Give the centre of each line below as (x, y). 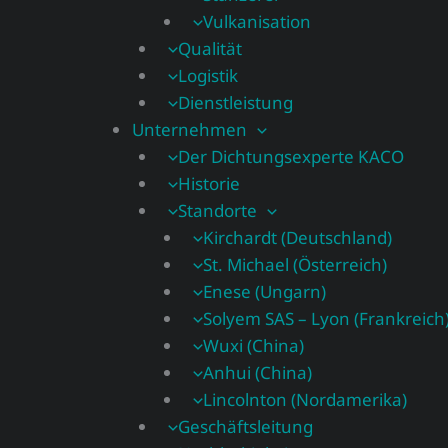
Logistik (207, 75)
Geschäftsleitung (245, 426)
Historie (208, 183)
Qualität (209, 48)
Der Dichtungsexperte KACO (290, 156)
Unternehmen (189, 129)
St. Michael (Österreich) (295, 264)
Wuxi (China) (254, 345)
